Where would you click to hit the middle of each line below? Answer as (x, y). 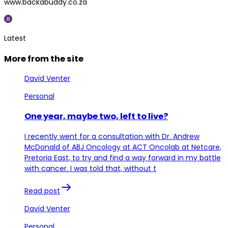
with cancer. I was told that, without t (90, 168)
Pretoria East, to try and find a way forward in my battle (123, 158)
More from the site (44, 59)
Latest (15, 38)
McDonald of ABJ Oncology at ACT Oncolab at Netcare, (123, 147)
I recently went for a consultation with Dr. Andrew (112, 136)
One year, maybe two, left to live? (96, 117)
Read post (42, 191)
